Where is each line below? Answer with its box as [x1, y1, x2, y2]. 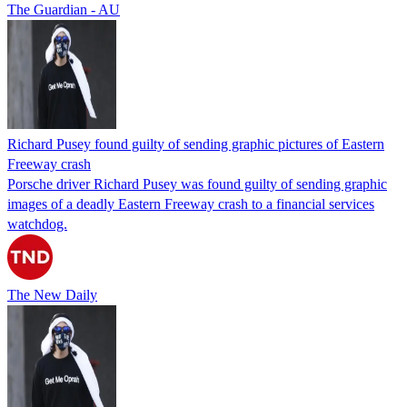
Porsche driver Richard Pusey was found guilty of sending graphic [7, 175, 387, 192]
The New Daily [7, 286, 97, 303]
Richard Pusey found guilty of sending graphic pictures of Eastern [7, 135, 384, 152]
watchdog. [7, 215, 67, 232]
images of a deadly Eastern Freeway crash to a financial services [7, 195, 374, 212]
